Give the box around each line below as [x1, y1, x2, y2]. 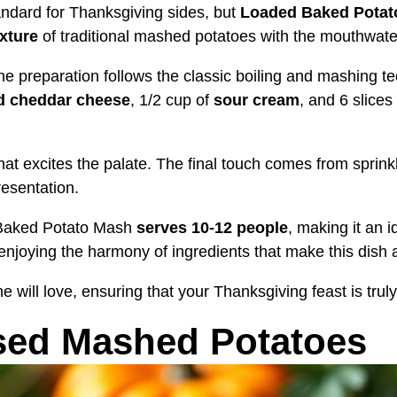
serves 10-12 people [136, 218, 288, 237]
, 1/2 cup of [130, 90, 214, 109]
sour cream [214, 90, 300, 109]
